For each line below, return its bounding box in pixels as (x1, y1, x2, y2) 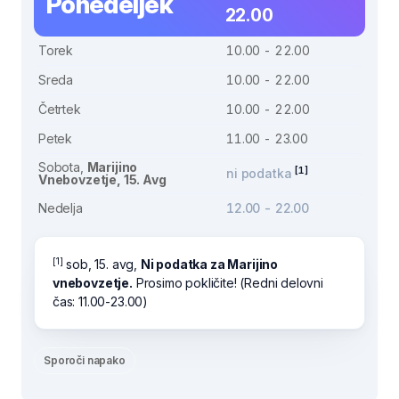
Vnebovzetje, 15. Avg (38, 172, 167, 187)
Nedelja (38, 200, 83, 216)
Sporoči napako (44, 354, 126, 367)
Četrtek (38, 102, 81, 117)
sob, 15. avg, (62, 256, 141, 272)
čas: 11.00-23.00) (53, 294, 149, 309)
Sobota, (38, 159, 87, 175)
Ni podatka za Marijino (140, 256, 279, 272)
